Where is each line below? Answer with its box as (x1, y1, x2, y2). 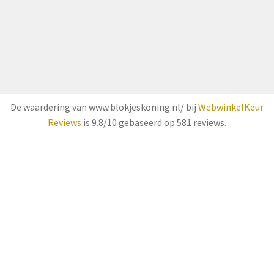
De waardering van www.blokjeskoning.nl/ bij (10, 100, 198, 113)
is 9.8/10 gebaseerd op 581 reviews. (81, 116, 226, 128)
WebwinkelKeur (198, 100, 264, 113)
